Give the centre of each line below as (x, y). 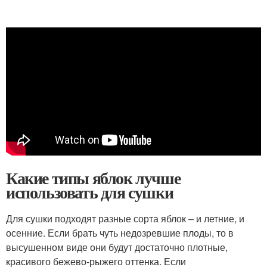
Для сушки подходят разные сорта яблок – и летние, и (125, 219)
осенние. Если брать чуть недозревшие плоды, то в (120, 233)
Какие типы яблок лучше (93, 178)
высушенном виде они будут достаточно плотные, (117, 247)
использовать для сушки (90, 193)
